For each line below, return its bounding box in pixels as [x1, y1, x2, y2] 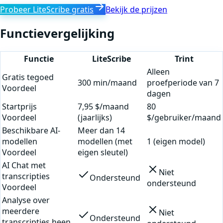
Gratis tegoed [2, 71, 54, 83]
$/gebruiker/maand [147, 111, 221, 123]
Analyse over [2, 194, 50, 206]
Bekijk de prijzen [106, 3, 167, 15]
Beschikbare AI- [2, 124, 60, 136]
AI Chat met [2, 159, 46, 171]
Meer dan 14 [78, 124, 125, 136]
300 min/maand [78, 77, 137, 88]
